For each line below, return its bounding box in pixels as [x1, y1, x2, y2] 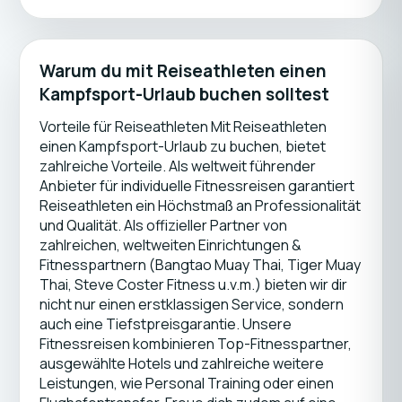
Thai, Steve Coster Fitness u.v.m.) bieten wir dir [39, 275, 347, 294]
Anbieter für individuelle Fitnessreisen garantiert [39, 176, 354, 196]
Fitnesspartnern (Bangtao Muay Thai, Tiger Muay [39, 255, 361, 275]
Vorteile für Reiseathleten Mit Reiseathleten [39, 117, 327, 136]
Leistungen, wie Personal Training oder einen [39, 373, 334, 393]
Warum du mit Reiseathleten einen [39, 59, 327, 83]
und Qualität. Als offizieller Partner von [39, 215, 287, 235]
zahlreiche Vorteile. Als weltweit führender [39, 156, 316, 176]
